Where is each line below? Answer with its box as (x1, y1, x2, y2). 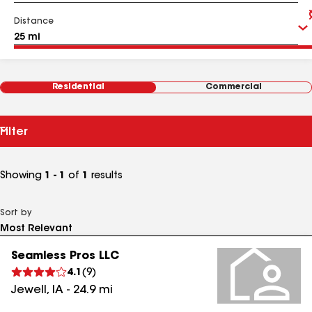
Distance (14, 17, 54, 26)
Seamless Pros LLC (11, 251, 119, 262)
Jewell (11, 285, 47, 296)
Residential (52, 83, 104, 91)
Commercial (205, 83, 262, 91)
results (88, 171, 123, 181)
